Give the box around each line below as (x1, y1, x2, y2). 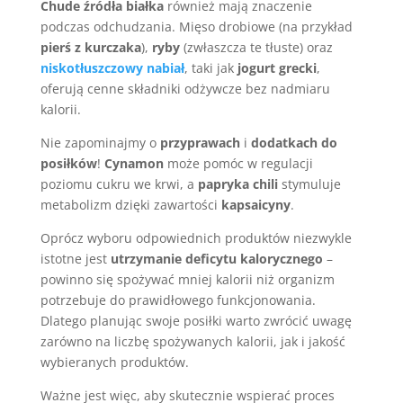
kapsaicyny (220, 196, 291, 213)
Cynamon (103, 155, 164, 172)
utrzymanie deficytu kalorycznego (110, 250, 323, 267)
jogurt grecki (237, 59, 317, 76)
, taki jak (184, 59, 237, 76)
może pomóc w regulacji (163, 155, 313, 172)
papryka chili (197, 175, 278, 193)
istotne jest (40, 250, 111, 267)
